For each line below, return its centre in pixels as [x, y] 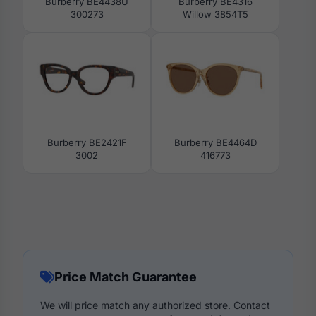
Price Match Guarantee [126, 277]
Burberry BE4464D [215, 142]
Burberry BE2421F [87, 142]
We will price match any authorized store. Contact [155, 305]
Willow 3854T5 [215, 14]
